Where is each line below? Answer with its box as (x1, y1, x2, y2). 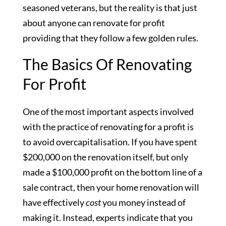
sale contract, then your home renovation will (22, 182, 199, 193)
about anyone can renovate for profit (22, 17, 165, 29)
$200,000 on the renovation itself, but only (22, 151, 188, 163)
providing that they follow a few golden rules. (22, 32, 200, 44)
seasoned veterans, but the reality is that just (22, 2, 197, 14)
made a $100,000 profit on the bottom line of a (22, 166, 202, 178)
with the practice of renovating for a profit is (22, 121, 194, 133)
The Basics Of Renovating (22, 55, 192, 74)
